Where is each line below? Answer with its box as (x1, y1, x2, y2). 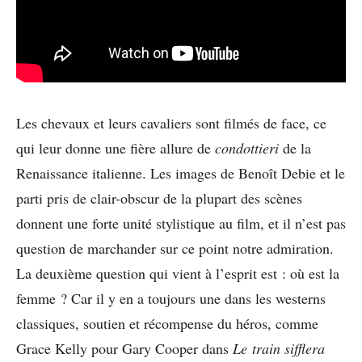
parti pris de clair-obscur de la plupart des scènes (16, 187, 302, 208)
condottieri (215, 137, 283, 158)
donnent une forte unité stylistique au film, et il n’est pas (16, 213, 346, 233)
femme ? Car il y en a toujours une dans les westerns (16, 288, 326, 308)
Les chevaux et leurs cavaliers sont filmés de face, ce (16, 112, 326, 133)
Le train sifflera (233, 338, 325, 358)
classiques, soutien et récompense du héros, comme (16, 313, 318, 333)
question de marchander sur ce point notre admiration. (16, 238, 334, 258)
